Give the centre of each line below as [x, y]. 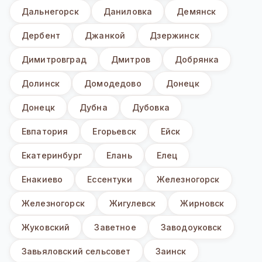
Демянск [196, 12]
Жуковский [46, 227]
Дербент [41, 36]
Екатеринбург [52, 156]
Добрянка [197, 60]
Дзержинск [175, 36]
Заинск [171, 251]
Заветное [115, 227]
